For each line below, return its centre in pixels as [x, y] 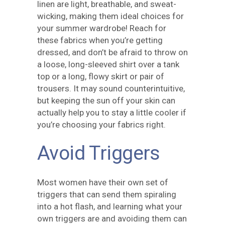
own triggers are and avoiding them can [112, 218]
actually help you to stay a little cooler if [112, 113]
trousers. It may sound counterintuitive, [111, 88]
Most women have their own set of [103, 182]
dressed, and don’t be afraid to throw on [113, 52]
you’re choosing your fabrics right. [101, 125]
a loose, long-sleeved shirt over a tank [108, 64]
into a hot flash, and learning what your [110, 206]
